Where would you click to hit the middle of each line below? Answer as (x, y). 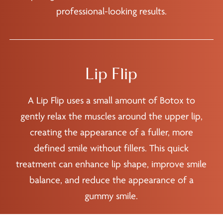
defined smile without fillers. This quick (111, 149)
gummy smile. (111, 196)
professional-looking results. (111, 12)
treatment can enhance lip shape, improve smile (111, 165)
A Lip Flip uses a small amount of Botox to (111, 101)
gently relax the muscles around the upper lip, (111, 117)
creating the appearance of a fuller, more (111, 133)
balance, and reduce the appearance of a (111, 180)
